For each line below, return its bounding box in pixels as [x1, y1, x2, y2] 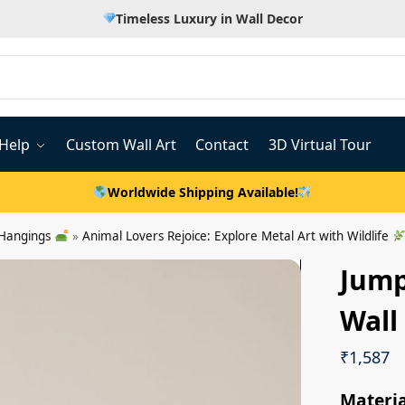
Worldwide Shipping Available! [107, 183, 298, 201]
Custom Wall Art [65, 134, 176, 155]
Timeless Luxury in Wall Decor [116, 9, 304, 27]
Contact [195, 134, 250, 155]
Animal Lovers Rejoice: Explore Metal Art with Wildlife [81, 227, 392, 244]
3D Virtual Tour [268, 134, 372, 155]
